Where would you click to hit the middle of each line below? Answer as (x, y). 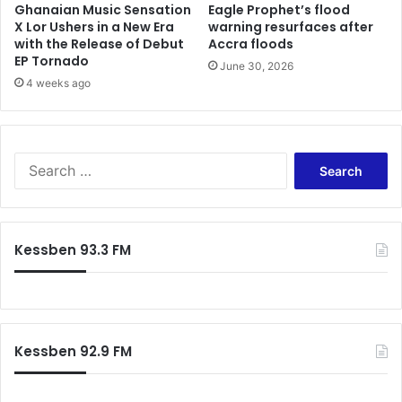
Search (305, 161)
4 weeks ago (58, 83)
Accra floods (251, 44)
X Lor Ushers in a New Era (94, 27)
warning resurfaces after (291, 27)
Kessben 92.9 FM (73, 352)
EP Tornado (52, 61)
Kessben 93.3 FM (73, 250)
